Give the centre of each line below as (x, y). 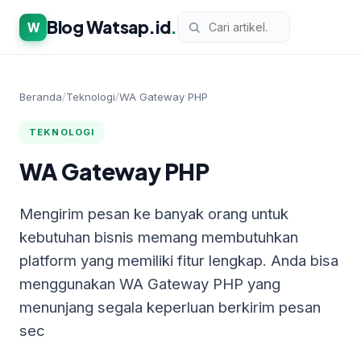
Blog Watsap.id (109, 27)
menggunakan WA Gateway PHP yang (150, 284)
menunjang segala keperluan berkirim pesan (170, 307)
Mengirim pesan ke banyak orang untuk (154, 214)
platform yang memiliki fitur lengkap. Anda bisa (179, 260)
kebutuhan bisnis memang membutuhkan (159, 237)
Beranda (41, 97)
